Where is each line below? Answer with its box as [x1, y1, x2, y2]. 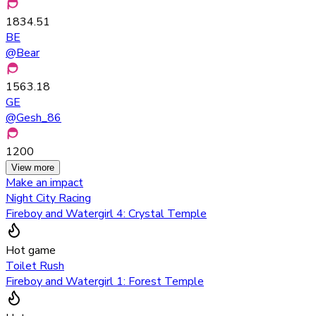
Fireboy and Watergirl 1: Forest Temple [6, 273, 204, 289]
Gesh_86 [16, 109, 61, 126]
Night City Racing [6, 190, 91, 206]
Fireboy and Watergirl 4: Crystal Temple [6, 205, 207, 221]
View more [11, 162, 54, 173]
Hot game [6, 242, 56, 258]
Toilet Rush [6, 257, 64, 274]
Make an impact [6, 174, 83, 190]
